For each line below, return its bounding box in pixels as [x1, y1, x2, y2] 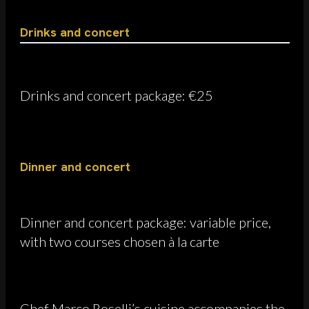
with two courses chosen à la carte [20, 232, 219, 250]
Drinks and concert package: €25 [20, 86, 213, 103]
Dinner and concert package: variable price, [20, 213, 271, 230]
